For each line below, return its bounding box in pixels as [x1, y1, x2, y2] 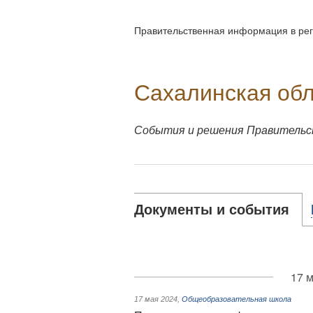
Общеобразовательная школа [182, 295, 291, 303]
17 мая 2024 [134, 295, 177, 303]
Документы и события [134, 202, 289, 217]
